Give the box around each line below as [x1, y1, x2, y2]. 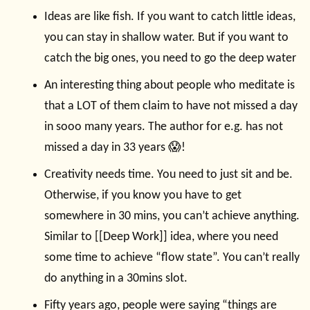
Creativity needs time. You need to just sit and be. [44, 168, 293, 182]
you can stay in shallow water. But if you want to [44, 31, 289, 45]
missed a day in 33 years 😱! [44, 141, 185, 155]
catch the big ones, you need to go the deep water [44, 52, 296, 66]
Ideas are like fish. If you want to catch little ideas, [44, 10, 295, 24]
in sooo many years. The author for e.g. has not [44, 120, 283, 134]
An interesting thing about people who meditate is [44, 79, 295, 93]
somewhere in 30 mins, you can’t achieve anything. [44, 210, 300, 224]
